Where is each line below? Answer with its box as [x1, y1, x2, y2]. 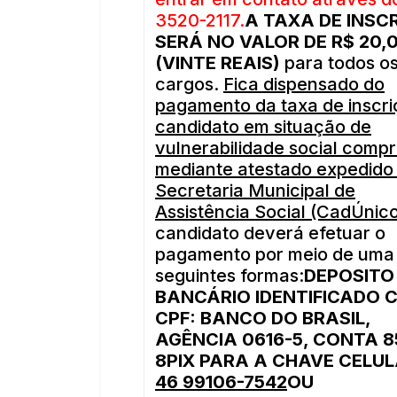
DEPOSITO [304, 265, 394, 286]
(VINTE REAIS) [155, 52, 284, 74]
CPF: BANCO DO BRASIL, [155, 307, 370, 329]
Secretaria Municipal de [155, 180, 355, 201]
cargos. [155, 74, 223, 95]
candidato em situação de [155, 116, 371, 137]
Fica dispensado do [223, 74, 385, 95]
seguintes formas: [155, 265, 304, 286]
